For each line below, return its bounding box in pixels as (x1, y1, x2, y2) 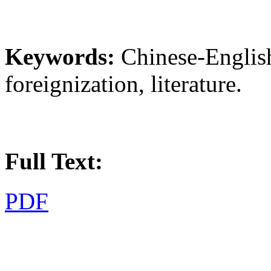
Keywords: (5, 44, 115, 70)
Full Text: (5, 148, 103, 174)
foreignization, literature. (5, 71, 242, 97)
